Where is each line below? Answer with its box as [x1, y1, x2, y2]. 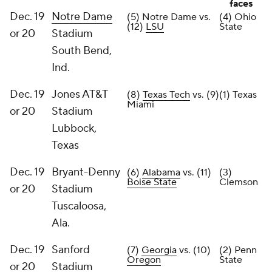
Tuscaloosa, [52, 199, 106, 213]
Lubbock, [52, 121, 97, 135]
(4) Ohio [219, 11, 256, 23]
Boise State [127, 176, 177, 188]
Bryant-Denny [52, 165, 120, 179]
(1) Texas [219, 89, 257, 101]
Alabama [142, 166, 180, 178]
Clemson [219, 176, 258, 188]
